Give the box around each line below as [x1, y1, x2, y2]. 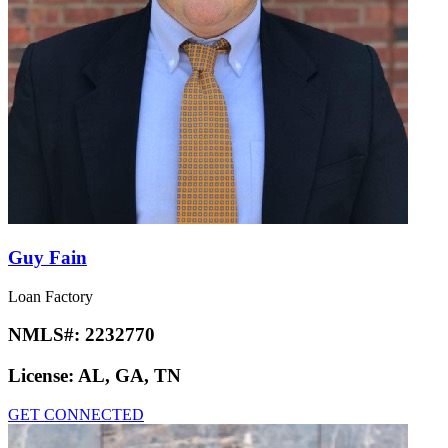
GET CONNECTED [8, 405, 144, 423]
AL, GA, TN [78, 365, 181, 387]
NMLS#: [8, 324, 85, 346]
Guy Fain [8, 246, 87, 268]
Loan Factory [8, 287, 93, 305]
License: [8, 365, 78, 387]
